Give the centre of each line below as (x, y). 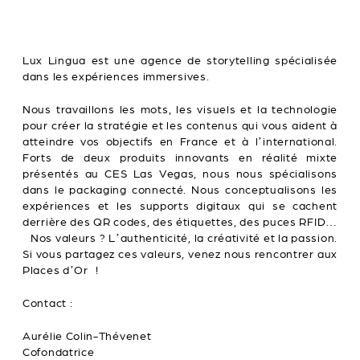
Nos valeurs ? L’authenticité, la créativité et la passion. (180, 239)
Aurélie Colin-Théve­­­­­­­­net (87, 337)
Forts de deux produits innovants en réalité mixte (180, 158)
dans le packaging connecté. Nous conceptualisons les (180, 190)
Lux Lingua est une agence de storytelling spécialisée (180, 61)
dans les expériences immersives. (116, 77)
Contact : (48, 304)
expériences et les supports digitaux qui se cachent (180, 207)
